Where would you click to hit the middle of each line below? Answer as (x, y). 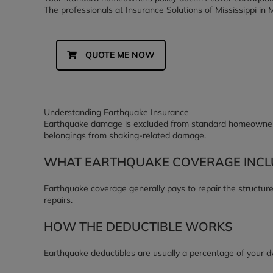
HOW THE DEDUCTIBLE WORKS (138, 226)
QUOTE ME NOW (120, 55)
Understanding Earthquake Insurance (116, 112)
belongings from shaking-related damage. (125, 135)
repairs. (58, 200)
